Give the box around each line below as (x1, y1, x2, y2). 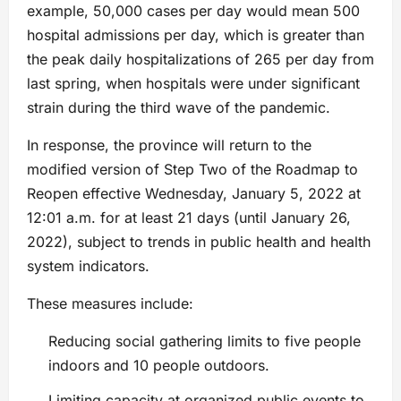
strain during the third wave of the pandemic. (27, 98, 330, 117)
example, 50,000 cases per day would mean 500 (27, 2, 360, 21)
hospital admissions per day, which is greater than (27, 26, 364, 45)
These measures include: (27, 294, 193, 313)
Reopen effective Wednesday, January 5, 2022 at (27, 184, 361, 203)
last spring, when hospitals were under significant (27, 74, 360, 93)
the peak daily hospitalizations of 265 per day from (27, 50, 374, 69)
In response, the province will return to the (27, 136, 311, 155)
